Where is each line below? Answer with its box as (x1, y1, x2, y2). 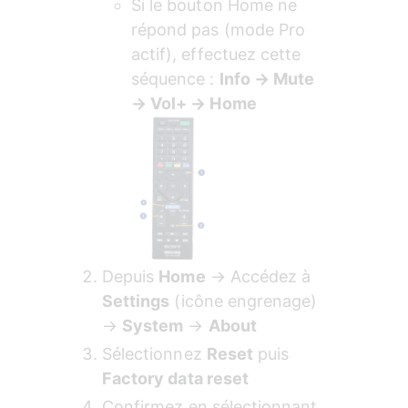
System (122, 316, 184, 336)
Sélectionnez (102, 344, 207, 364)
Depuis (102, 267, 159, 287)
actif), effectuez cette (131, 45, 306, 65)
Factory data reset (102, 369, 249, 389)
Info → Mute (219, 69, 319, 89)
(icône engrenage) (169, 291, 322, 311)
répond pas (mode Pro (131, 20, 311, 40)
